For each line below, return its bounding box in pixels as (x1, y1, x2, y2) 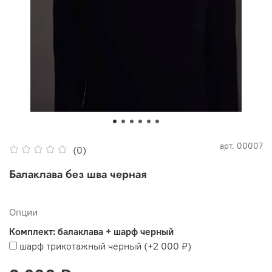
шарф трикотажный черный (19, 240, 141, 253)
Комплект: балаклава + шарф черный (9, 225, 174, 238)
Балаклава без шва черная (9, 166, 146, 183)
